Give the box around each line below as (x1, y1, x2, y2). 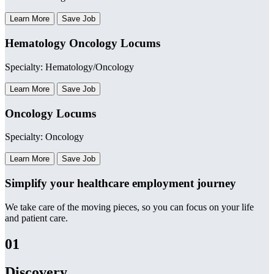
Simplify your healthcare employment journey (5, 176, 236, 190)
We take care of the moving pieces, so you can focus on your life (5, 201, 254, 212)
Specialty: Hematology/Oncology (5, 61, 134, 72)
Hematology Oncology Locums (5, 37, 160, 50)
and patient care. (5, 212, 68, 223)
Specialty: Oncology (5, 131, 84, 143)
